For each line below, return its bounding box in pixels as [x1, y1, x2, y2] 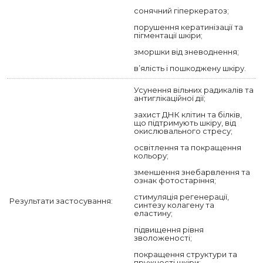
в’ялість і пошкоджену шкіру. [134, 63, 246, 73]
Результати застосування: [9, 196, 113, 205]
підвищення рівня [134, 225, 204, 234]
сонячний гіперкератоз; [134, 6, 229, 15]
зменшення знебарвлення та [134, 167, 250, 177]
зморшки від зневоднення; [134, 47, 239, 56]
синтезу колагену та [134, 200, 214, 210]
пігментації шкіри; [134, 31, 203, 40]
